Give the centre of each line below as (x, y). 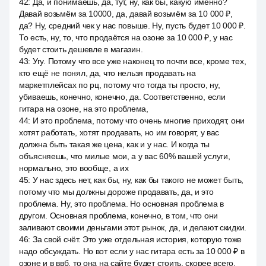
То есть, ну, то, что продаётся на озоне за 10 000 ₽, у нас (126, 37)
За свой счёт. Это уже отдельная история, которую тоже (137, 239)
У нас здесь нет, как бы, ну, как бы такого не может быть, (138, 180)
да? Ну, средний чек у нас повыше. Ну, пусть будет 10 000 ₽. (132, 26)
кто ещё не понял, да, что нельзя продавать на (107, 73)
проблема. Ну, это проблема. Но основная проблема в (122, 204)
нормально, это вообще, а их (74, 168)
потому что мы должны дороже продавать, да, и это (116, 192)
